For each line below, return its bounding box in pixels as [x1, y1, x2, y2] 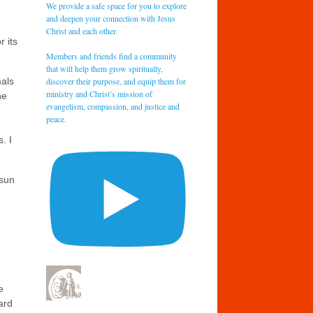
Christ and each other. [46, 24, 118, 36]
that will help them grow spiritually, [46, 62, 163, 74]
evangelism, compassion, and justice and [46, 100, 180, 112]
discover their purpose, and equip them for [46, 75, 187, 87]
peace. [46, 112, 67, 124]
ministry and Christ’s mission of [46, 87, 153, 99]
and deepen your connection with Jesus [46, 12, 176, 24]
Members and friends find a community [46, 50, 177, 61]
